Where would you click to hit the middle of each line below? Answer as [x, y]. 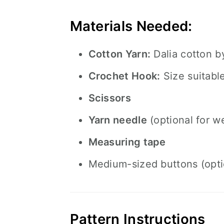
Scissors [109, 98]
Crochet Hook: [124, 76]
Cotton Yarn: [119, 54]
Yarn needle [117, 120]
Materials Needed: [131, 26]
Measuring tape [127, 142]
